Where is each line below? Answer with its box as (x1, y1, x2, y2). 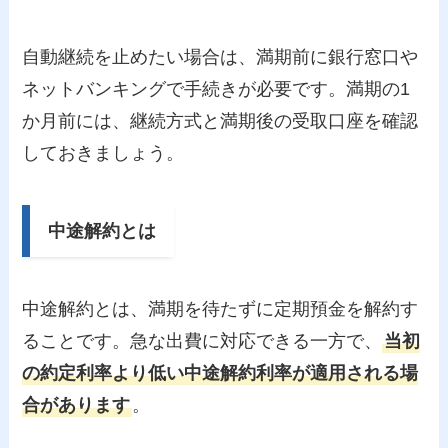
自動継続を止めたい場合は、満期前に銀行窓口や (22, 47, 419, 68)
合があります (22, 394, 131, 415)
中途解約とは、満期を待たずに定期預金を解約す (22, 298, 419, 319)
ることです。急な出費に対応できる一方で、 (22, 330, 383, 351)
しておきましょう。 (22, 143, 185, 164)
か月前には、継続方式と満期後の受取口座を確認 (22, 111, 419, 132)
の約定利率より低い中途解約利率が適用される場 (22, 362, 419, 383)
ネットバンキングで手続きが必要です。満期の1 (22, 79, 411, 100)
